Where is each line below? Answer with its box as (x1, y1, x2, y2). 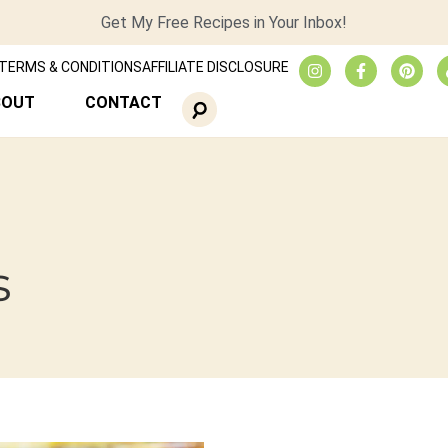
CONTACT (84, 93, 162, 112)
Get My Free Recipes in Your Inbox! (101, 13, 347, 32)
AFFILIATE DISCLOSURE (141, 59, 289, 75)
